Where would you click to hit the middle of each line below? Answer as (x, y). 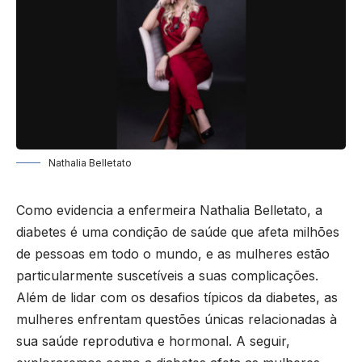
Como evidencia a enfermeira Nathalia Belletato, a (169, 210)
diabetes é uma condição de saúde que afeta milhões (178, 232)
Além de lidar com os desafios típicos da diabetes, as (177, 298)
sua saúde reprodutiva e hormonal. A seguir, (153, 341)
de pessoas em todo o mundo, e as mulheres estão (173, 254)
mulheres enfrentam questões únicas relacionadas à (177, 320)
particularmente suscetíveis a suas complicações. (167, 276)
